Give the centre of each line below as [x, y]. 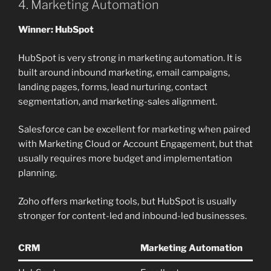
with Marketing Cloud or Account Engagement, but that [135, 144]
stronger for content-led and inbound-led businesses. [132, 216]
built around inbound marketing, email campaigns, [124, 72]
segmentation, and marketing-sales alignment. [118, 101]
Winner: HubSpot [56, 30]
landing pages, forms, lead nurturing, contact [113, 87]
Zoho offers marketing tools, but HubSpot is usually [127, 201]
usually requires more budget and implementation [125, 159]
